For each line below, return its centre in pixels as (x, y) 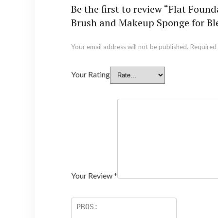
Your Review (92, 175)
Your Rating (90, 74)
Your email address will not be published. (129, 46)
